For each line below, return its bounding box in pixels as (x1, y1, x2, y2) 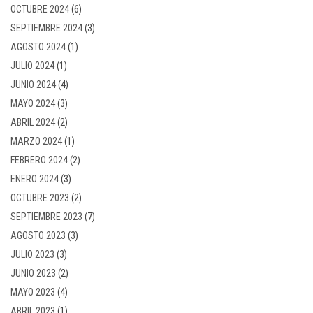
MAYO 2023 (10, 286, 55, 298)
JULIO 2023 (10, 248, 54, 260)
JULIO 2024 (10, 59, 54, 71)
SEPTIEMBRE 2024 (10, 22, 82, 34)
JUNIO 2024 (10, 78, 56, 90)
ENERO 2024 (10, 173, 59, 184)
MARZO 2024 (10, 135, 62, 147)
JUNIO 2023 (10, 267, 56, 279)
